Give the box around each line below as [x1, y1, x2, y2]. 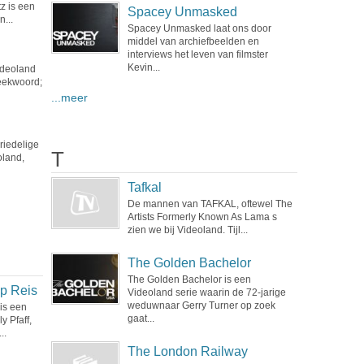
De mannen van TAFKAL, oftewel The [127, 198, 292, 210]
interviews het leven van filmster [127, 49, 268, 60]
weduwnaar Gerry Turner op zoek [127, 300, 275, 311]
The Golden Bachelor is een [127, 274, 251, 285]
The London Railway [127, 344, 248, 358]
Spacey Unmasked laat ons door [127, 23, 271, 34]
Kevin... [127, 62, 160, 73]
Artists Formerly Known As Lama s [127, 211, 277, 223]
